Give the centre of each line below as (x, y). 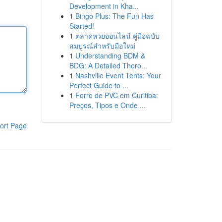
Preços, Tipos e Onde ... (107, 105)
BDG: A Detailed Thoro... (108, 65)
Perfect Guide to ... (99, 85)
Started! (82, 26)
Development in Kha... (104, 6)
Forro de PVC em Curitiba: (116, 95)
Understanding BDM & (110, 55)
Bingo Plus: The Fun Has (114, 16)
